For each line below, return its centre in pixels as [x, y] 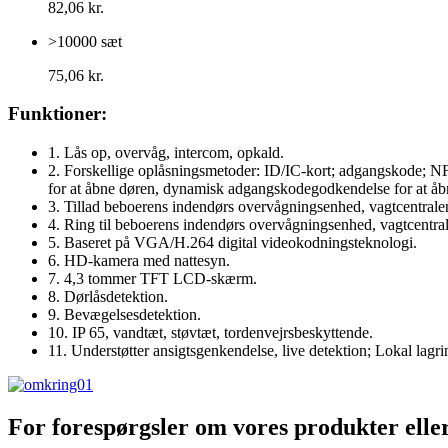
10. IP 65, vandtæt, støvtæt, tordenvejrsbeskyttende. [210, 332]
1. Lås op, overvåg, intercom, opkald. [166, 152]
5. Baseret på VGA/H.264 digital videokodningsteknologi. [232, 242]
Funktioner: [57, 114]
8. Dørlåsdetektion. [108, 296]
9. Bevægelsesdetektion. [124, 314]
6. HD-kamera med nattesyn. [139, 260]
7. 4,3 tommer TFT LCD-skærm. [152, 278]
